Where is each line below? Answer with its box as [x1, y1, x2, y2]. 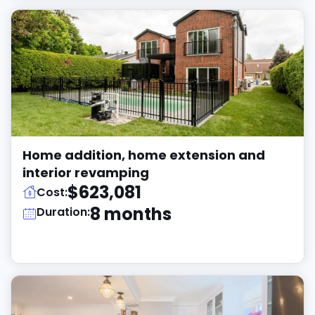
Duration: [37, 204, 90, 220]
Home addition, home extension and [22, 146, 265, 164]
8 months [90, 202, 172, 226]
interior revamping [22, 164, 149, 181]
